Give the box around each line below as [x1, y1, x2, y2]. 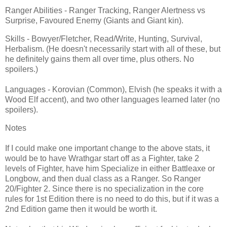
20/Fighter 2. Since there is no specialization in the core [5, 184, 204, 193]
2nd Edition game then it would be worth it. [5, 204, 157, 213]
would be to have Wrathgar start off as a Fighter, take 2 [5, 154, 199, 163]
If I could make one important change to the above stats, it [5, 143, 210, 153]
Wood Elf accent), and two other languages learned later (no [5, 95, 220, 104]
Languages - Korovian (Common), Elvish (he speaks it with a [5, 85, 222, 94]
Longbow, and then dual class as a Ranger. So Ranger [5, 174, 201, 183]
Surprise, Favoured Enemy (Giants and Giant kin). [5, 16, 183, 25]
